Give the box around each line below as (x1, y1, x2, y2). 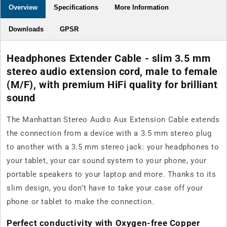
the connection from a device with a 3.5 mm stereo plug (7, 129, 212, 138)
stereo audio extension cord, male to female (7, 65, 218, 78)
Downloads (9, 25, 44, 33)
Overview (9, 3, 37, 11)
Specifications (54, 3, 98, 11)
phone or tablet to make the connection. (7, 197, 155, 207)
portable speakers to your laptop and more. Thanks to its (7, 170, 216, 179)
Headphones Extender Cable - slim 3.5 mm (7, 52, 211, 65)
